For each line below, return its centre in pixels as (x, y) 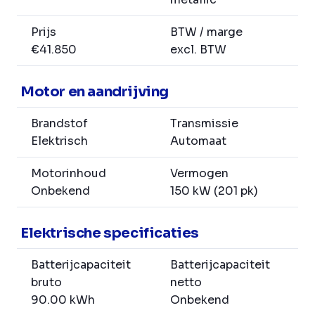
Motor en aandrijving (95, 92)
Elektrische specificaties (110, 233)
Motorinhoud (69, 174)
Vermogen (199, 174)
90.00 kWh (63, 300)
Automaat (198, 141)
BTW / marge (206, 32)
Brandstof (59, 124)
